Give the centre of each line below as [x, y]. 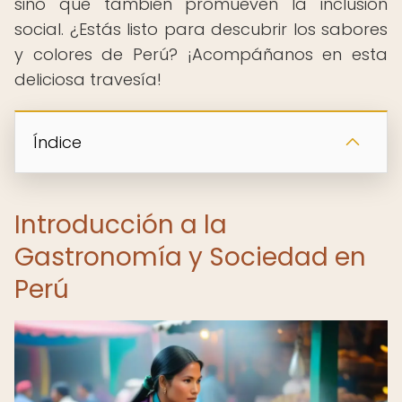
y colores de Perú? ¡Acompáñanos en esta [201, 54]
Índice [57, 142]
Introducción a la [121, 225]
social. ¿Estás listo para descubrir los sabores [201, 29]
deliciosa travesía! [88, 79]
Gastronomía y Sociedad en [190, 257]
